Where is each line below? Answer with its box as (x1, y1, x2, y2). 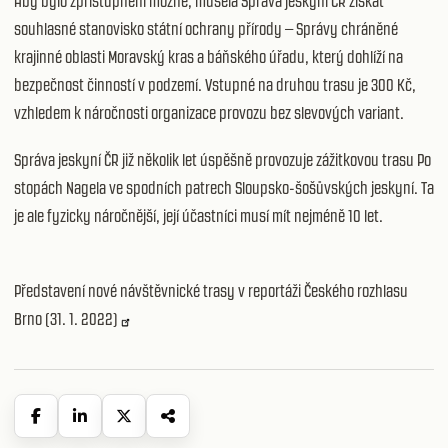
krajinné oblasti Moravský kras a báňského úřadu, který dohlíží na (14, 46, 403, 67)
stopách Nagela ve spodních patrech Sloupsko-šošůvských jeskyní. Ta (14, 177, 434, 198)
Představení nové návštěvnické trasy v (14, 281, 248, 302)
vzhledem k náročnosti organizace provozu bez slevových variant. (14, 102, 407, 123)
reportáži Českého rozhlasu (248, 281, 408, 302)
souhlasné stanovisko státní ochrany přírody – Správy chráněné (14, 18, 398, 39)
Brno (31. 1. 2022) (14, 309, 118, 330)
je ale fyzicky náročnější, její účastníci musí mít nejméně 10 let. (14, 205, 383, 226)
